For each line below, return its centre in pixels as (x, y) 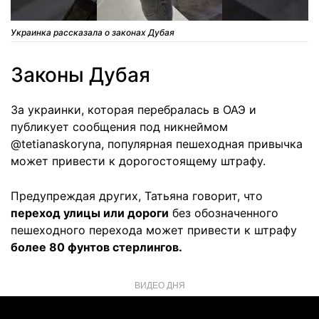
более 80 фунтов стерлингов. (96, 247)
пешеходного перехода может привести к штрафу (154, 230)
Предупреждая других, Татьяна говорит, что (137, 196)
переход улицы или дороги (90, 213)
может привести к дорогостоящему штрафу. (138, 161)
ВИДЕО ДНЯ (159, 285)
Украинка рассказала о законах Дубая (93, 33)
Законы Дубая (80, 75)
